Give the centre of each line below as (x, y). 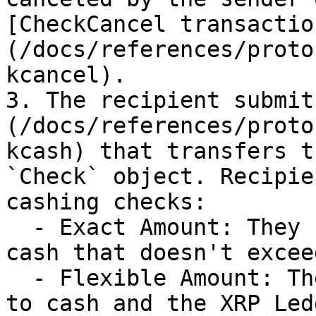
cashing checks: (106, 202)
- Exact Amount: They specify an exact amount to (19, 227)
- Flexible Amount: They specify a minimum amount (19, 278)
